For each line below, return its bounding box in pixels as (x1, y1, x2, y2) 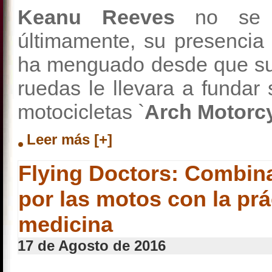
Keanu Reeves (18, 5, 195, 29)
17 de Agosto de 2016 (18, 237, 166, 254)
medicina (18, 212, 113, 237)
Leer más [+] (27, 131, 112, 148)
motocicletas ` (18, 100, 144, 123)
